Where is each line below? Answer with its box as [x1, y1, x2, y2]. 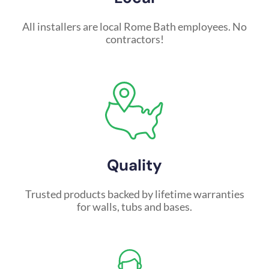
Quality [107, 155, 162, 176]
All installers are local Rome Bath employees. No [22, 20, 247, 34]
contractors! [105, 32, 164, 46]
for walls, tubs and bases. [77, 200, 192, 214]
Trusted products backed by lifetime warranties [25, 187, 244, 201]
